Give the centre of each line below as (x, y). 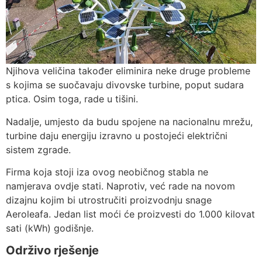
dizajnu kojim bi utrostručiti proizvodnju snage (109, 200)
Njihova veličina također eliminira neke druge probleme (128, 71)
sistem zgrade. (38, 149)
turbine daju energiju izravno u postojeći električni (117, 135)
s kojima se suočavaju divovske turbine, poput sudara (125, 85)
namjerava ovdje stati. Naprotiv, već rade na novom (120, 186)
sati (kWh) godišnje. (50, 228)
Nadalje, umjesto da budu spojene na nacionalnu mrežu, (129, 121)
